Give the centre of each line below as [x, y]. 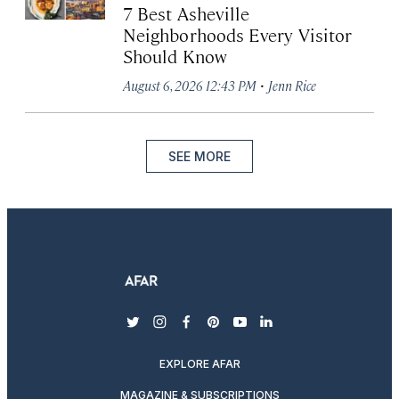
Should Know [175, 56]
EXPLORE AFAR [199, 364]
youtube [267, 330]
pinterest [244, 330]
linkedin [294, 330]
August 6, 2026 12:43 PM [190, 85]
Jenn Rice [292, 85]
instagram [194, 330]
